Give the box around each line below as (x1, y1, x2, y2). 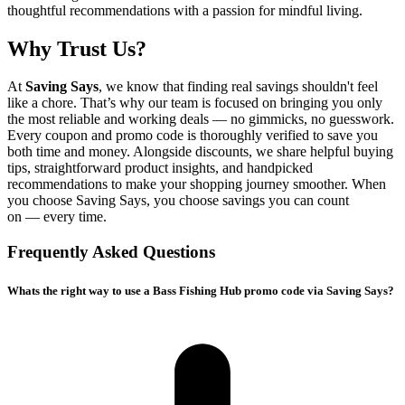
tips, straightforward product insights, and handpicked (7, 160, 313, 176)
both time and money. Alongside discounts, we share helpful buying (7, 144, 393, 160)
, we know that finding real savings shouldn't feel (99, 79, 378, 95)
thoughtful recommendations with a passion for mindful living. (7, 2, 363, 18)
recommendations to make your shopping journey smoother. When (7, 176, 386, 193)
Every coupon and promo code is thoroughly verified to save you (7, 127, 378, 144)
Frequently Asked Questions (7, 242, 215, 262)
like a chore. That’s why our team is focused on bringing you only (7, 95, 382, 111)
